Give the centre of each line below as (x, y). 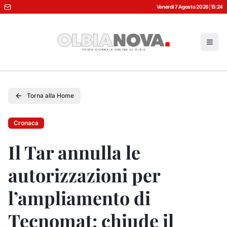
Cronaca (26, 123)
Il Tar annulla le (74, 152)
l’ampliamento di (79, 198)
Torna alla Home (50, 96)
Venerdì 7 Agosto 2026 (182, 7)
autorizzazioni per (84, 175)
